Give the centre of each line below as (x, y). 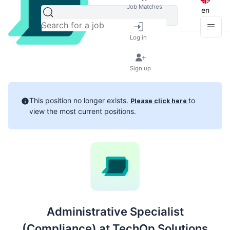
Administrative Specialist (115, 212)
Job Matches (144, 6)
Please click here (159, 101)
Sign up (140, 68)
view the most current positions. (82, 111)
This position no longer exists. (80, 100)
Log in (138, 37)
